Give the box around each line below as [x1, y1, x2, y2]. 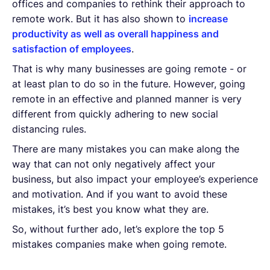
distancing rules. [12, 122, 89, 135]
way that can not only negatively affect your [12, 157, 215, 170]
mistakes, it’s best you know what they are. [12, 202, 209, 215]
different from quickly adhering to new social [12, 107, 218, 120]
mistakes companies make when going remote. [12, 237, 227, 250]
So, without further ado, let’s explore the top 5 [12, 222, 224, 235]
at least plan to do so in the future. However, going [12, 77, 245, 90]
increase [189, 12, 228, 25]
